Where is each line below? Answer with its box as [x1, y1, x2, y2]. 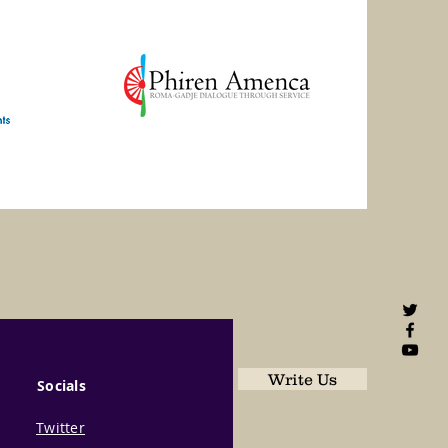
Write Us [267, 370, 337, 388]
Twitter [36, 418, 86, 437]
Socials [37, 376, 87, 395]
